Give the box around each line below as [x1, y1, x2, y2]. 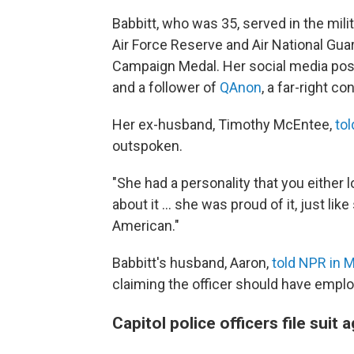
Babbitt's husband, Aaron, [112, 254, 272, 272]
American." [112, 217, 179, 235]
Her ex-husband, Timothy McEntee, [112, 116, 335, 134]
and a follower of [112, 79, 220, 96]
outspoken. [112, 137, 183, 155]
